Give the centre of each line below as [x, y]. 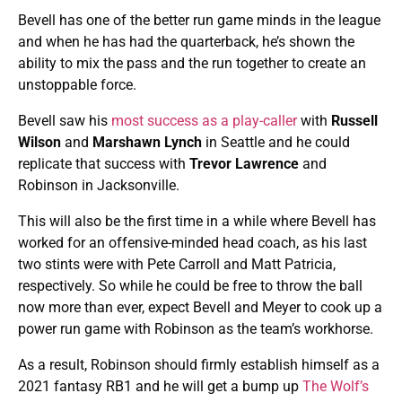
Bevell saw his [65, 121]
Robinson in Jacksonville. [99, 186]
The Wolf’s [336, 387]
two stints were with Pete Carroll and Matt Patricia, [177, 265]
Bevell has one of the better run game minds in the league [199, 21]
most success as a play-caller [204, 121]
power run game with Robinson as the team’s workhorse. [196, 329]
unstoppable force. [77, 85]
